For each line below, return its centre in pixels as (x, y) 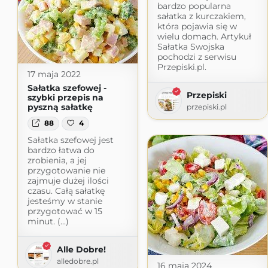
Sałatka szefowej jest (70, 140)
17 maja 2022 (54, 74)
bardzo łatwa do (61, 150)
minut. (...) (48, 221)
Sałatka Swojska (191, 46)
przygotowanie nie (66, 170)
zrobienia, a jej (57, 160)
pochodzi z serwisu (197, 57)
